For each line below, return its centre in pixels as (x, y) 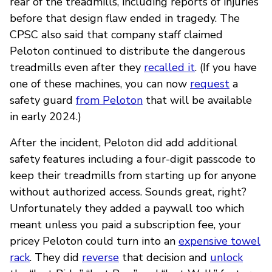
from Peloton (109, 100)
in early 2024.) (46, 116)
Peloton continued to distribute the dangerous (127, 51)
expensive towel (219, 241)
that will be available (197, 100)
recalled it (169, 67)
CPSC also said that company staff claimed (116, 34)
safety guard (43, 100)
